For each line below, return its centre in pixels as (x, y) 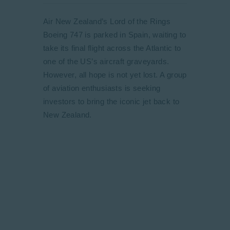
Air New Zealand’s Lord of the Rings (107, 21)
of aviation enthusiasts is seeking (102, 88)
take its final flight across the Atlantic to (112, 48)
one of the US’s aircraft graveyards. (106, 61)
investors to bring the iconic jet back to (111, 101)
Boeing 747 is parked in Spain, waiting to (115, 35)
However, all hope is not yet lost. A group (115, 75)
